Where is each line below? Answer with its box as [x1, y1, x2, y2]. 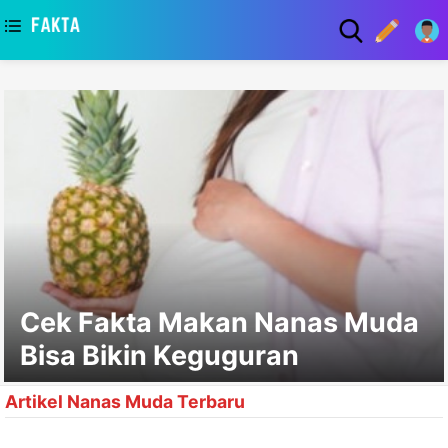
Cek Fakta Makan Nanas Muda [20, 306, 419, 339]
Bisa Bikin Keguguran [20, 339, 299, 372]
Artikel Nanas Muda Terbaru [5, 391, 245, 412]
